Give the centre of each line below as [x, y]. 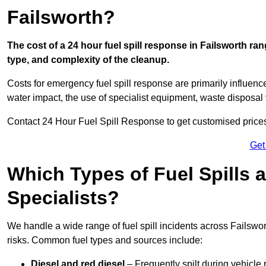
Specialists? [63, 198]
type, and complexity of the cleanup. [88, 60]
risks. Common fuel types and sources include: [105, 240]
